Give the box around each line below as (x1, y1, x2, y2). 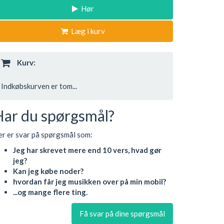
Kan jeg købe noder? (13, 166, 83, 175)
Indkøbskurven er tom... (1, 81, 77, 90)
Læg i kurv (68, 26, 105, 35)
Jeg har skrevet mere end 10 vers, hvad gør (13, 145, 161, 154)
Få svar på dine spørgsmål (79, 208, 165, 218)
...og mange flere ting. (13, 187, 87, 196)
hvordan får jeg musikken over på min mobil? (13, 177, 166, 186)
